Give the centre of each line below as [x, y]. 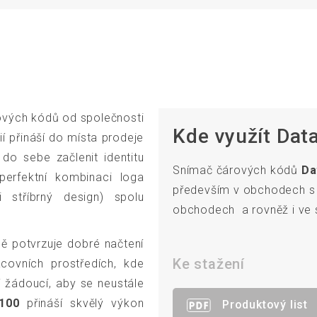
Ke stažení [209, 264]
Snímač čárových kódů [237, 171]
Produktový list [265, 305]
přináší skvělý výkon [82, 304]
